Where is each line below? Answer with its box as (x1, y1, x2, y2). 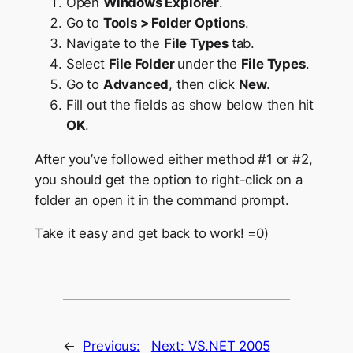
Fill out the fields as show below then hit (65, 96, 314, 113)
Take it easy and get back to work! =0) (34, 225, 269, 242)
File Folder (108, 55, 178, 72)
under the (177, 55, 241, 72)
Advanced (102, 76, 169, 92)
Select (65, 55, 109, 72)
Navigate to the (65, 35, 164, 51)
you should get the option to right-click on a (34, 171, 303, 188)
